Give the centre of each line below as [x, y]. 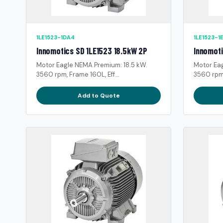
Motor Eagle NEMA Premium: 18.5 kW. [92, 65]
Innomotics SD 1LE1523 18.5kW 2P [92, 51]
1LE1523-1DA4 [56, 37]
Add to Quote [99, 95]
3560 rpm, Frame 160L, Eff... [78, 74]
